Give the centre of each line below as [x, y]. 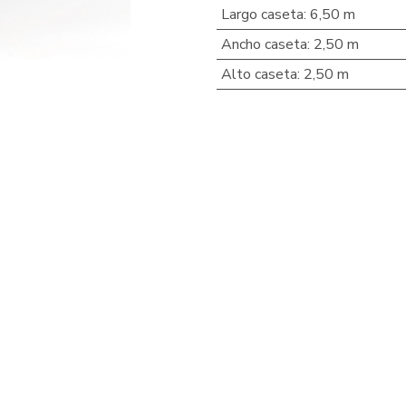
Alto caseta [259, 74]
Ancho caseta [264, 44]
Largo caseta [262, 14]
